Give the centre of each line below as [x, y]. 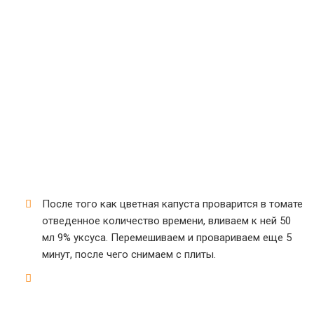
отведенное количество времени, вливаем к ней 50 [166, 221]
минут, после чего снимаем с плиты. [129, 254]
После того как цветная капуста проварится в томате [172, 204]
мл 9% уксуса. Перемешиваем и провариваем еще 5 [167, 238]
